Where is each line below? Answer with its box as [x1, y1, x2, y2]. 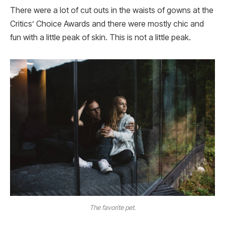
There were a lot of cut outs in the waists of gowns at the [10, 6, 213, 16]
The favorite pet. [89, 203, 136, 211]
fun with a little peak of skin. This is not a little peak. [10, 33, 191, 43]
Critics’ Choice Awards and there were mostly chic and [10, 19, 204, 29]
